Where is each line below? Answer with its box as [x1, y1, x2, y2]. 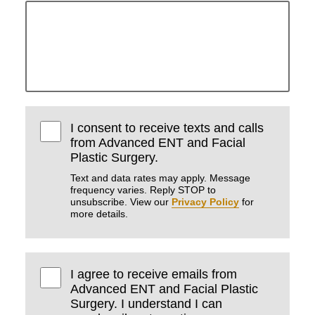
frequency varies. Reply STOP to [70, 184, 217, 195]
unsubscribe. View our [70, 196, 172, 207]
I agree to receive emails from [70, 267, 238, 282]
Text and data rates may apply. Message [70, 172, 251, 184]
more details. [70, 208, 129, 219]
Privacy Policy [172, 196, 240, 207]
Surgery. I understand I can [70, 297, 223, 311]
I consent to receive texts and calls [70, 121, 264, 135]
